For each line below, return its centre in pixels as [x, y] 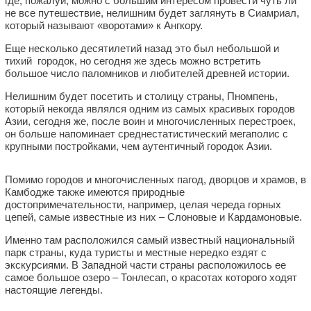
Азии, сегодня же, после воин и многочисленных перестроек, [150, 121]
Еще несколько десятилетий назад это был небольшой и [142, 48]
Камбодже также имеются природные [95, 192]
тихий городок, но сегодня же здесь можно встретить [133, 60]
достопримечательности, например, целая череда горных [143, 204]
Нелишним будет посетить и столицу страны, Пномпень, [141, 96]
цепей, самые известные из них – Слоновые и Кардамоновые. [153, 217]
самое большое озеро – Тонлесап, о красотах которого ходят [151, 277]
